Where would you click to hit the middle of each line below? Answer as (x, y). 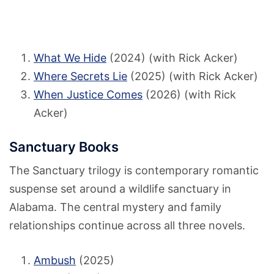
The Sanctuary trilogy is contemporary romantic (134, 171)
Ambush (55, 261)
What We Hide (70, 58)
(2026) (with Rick (189, 95)
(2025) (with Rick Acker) (193, 76)
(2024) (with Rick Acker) (172, 58)
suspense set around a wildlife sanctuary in (120, 189)
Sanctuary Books (64, 147)
